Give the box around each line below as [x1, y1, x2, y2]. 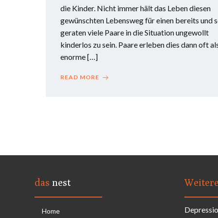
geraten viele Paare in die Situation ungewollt [60, 28, 209, 37]
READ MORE [60, 73, 99, 81]
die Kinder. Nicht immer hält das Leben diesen [60, 3, 211, 13]
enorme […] [60, 52, 98, 61]
